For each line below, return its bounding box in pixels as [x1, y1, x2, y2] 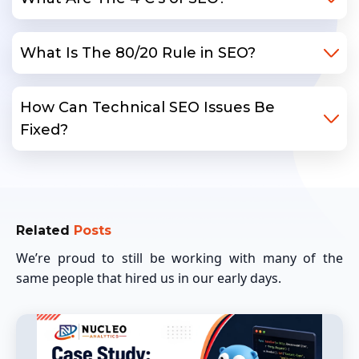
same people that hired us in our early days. [16, 269, 281, 288]
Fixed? [20, 121, 68, 139]
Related [16, 223, 74, 239]
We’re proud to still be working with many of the [16, 249, 343, 268]
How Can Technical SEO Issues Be [20, 99, 275, 117]
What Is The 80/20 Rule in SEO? [20, 44, 256, 63]
